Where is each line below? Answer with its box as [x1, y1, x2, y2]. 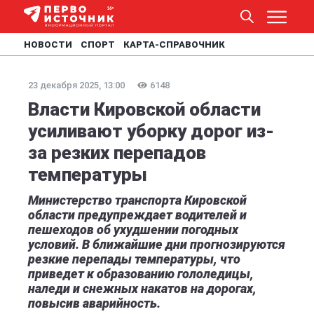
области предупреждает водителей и [28, 207, 247, 222]
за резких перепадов [28, 142, 206, 163]
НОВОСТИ [24, 39, 72, 50]
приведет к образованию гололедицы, [28, 266, 254, 281]
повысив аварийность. [28, 296, 161, 310]
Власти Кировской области [28, 99, 261, 120]
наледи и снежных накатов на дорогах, [28, 281, 257, 296]
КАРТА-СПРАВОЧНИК [123, 39, 225, 50]
